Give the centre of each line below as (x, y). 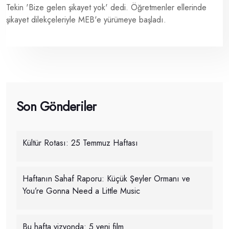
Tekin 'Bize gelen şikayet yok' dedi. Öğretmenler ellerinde (106, 8)
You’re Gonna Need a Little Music (81, 191)
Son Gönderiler (56, 107)
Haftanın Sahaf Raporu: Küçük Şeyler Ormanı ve (106, 179)
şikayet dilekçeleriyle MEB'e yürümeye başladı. (86, 20)
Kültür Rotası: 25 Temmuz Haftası (80, 143)
